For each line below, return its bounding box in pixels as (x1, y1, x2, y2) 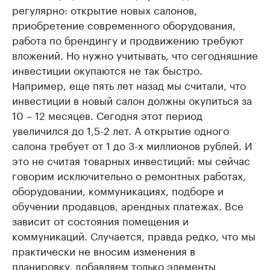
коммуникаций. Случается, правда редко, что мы (12, 227, 256, 243)
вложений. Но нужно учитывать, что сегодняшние (12, 46, 258, 62)
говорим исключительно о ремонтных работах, (12, 166, 246, 183)
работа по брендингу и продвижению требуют (12, 31, 243, 47)
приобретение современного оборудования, (12, 16, 236, 32)
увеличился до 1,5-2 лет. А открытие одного (12, 121, 229, 137)
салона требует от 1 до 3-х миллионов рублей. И (12, 136, 253, 152)
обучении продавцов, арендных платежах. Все (12, 196, 243, 213)
